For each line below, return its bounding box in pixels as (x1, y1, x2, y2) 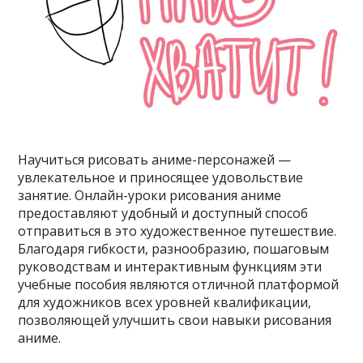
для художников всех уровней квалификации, (18, 293, 312, 311)
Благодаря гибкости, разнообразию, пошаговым (18, 239, 330, 258)
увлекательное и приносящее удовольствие (18, 168, 304, 186)
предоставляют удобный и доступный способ (18, 203, 309, 222)
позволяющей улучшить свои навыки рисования (18, 310, 332, 329)
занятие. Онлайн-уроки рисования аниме (18, 186, 282, 204)
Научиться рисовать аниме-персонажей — (18, 150, 292, 169)
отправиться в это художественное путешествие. (18, 221, 337, 240)
